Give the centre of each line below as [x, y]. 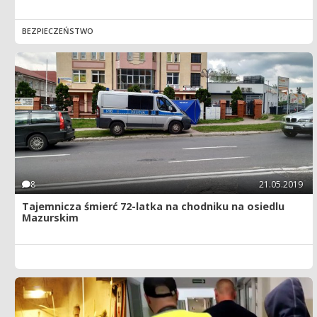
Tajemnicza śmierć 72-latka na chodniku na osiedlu [153, 207]
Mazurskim [50, 218]
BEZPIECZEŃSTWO [58, 31]
